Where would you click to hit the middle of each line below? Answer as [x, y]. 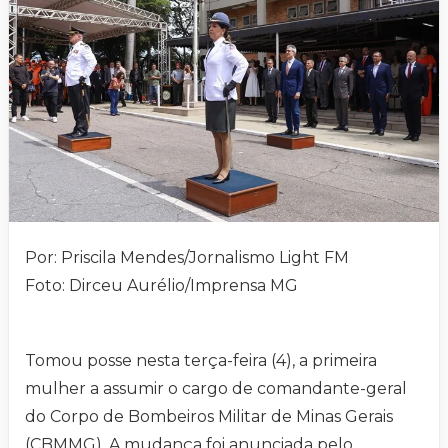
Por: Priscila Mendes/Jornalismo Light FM [187, 257]
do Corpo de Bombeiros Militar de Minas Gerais [209, 416]
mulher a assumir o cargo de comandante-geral [216, 388]
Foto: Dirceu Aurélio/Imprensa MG [161, 285]
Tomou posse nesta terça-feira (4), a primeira [201, 360]
